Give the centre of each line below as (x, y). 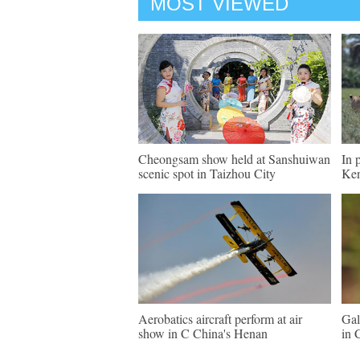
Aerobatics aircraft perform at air (220, 319)
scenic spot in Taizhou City (207, 173)
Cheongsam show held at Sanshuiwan (234, 159)
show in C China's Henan (203, 333)
